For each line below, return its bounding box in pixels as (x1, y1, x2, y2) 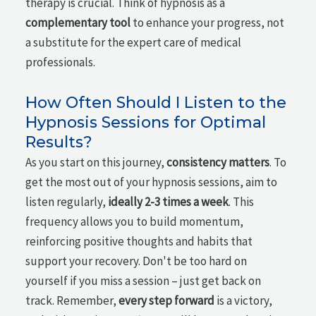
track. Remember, (25, 292, 119, 308)
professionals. (25, 54, 96, 70)
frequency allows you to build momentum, (25, 213, 244, 229)
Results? (25, 132, 93, 152)
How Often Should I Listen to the (25, 92, 287, 112)
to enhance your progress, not (130, 15, 285, 30)
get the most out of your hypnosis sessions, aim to (25, 174, 278, 190)
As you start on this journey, (25, 154, 167, 170)
